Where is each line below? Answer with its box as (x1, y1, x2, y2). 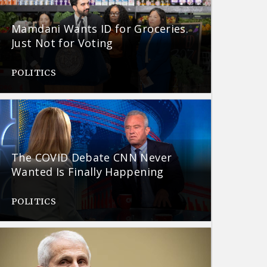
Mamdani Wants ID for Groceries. (11, 21, 188, 36)
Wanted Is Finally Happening (11, 164, 164, 179)
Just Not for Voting (11, 36, 113, 51)
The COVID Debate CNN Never (11, 150, 172, 164)
